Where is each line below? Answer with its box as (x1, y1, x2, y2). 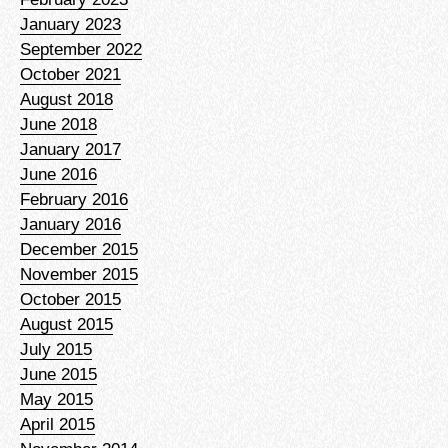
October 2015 (20, 288, 121, 309)
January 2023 (20, 13, 121, 34)
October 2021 (20, 63, 121, 84)
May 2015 (20, 388, 93, 409)
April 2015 (20, 413, 95, 434)
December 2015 (20, 238, 138, 259)
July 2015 (20, 338, 92, 359)
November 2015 (20, 263, 138, 284)
